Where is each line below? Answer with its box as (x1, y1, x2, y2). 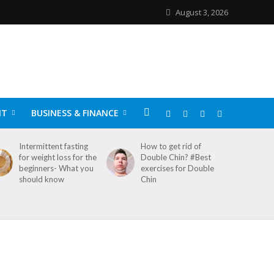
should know (19, 174, 65, 184)
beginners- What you (19, 163, 94, 173)
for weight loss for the (19, 152, 97, 162)
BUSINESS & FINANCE (31, 107, 119, 119)
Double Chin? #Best (141, 152, 212, 162)
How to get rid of (141, 141, 202, 151)
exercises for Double (141, 163, 215, 173)
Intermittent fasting (19, 141, 89, 151)
